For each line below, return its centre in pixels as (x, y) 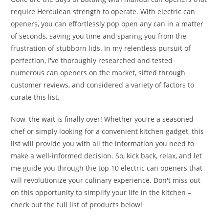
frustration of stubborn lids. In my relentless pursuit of (101, 48)
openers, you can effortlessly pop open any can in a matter (107, 24)
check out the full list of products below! (77, 205)
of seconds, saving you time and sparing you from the (99, 36)
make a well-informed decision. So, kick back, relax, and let (107, 156)
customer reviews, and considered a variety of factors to (103, 85)
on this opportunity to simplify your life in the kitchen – (101, 192)
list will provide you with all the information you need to (103, 143)
